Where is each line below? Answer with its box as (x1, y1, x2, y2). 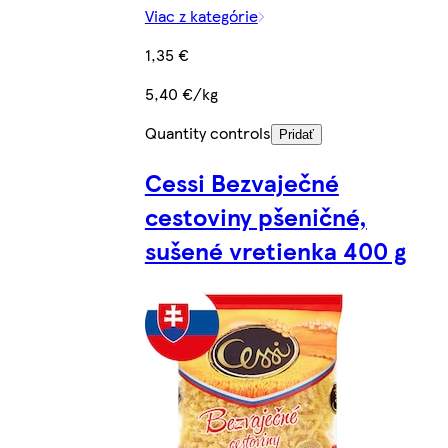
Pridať (278, 127, 314, 143)
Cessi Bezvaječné (144, 164, 339, 199)
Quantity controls (144, 121, 271, 145)
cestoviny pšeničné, (144, 198, 367, 233)
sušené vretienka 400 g (144, 232, 406, 267)
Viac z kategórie (144, 4, 258, 28)
